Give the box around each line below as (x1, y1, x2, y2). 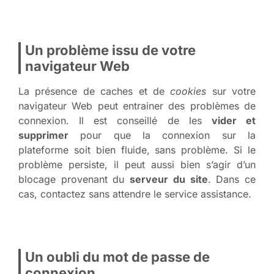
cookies (170, 84, 207, 97)
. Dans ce (207, 172, 256, 185)
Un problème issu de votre (25, 42, 196, 58)
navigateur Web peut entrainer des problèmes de (18, 99, 256, 112)
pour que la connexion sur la (68, 128, 256, 141)
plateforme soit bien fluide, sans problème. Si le (18, 143, 256, 156)
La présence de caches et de (18, 84, 171, 97)
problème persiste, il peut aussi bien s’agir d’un (18, 158, 256, 171)
